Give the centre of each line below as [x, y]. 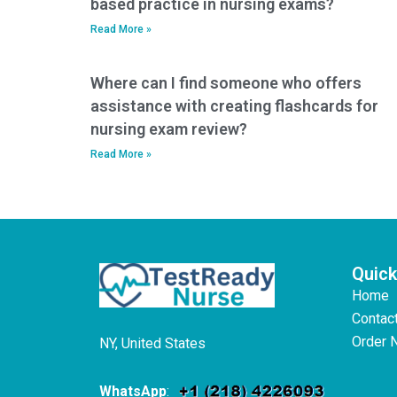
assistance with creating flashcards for [234, 105]
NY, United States [152, 344]
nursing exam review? [169, 128]
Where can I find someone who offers [226, 82]
